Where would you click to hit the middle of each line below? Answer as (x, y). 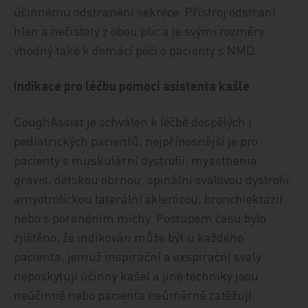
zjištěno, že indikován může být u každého (129, 237)
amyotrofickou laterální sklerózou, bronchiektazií (148, 198)
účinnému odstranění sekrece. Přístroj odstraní (145, 11)
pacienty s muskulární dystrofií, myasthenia (136, 160)
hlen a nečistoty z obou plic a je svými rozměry (140, 31)
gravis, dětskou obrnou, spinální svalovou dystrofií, (154, 179)
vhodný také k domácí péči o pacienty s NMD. (136, 50)
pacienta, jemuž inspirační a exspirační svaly (138, 256)
